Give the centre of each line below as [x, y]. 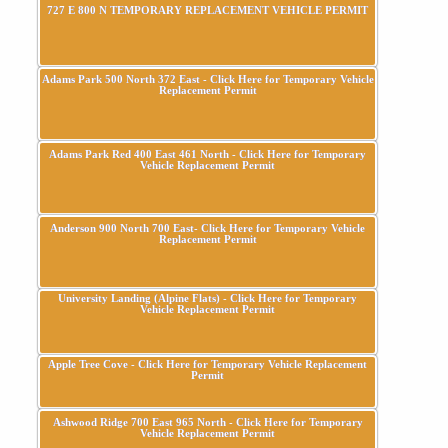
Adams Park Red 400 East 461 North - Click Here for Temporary [208, 154]
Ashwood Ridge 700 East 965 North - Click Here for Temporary [207, 422]
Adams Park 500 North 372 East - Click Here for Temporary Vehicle [207, 79]
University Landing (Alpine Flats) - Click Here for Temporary [208, 298]
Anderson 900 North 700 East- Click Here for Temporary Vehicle [208, 228]
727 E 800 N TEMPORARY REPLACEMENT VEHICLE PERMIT [208, 10]
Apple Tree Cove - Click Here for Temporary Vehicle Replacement [208, 364]
